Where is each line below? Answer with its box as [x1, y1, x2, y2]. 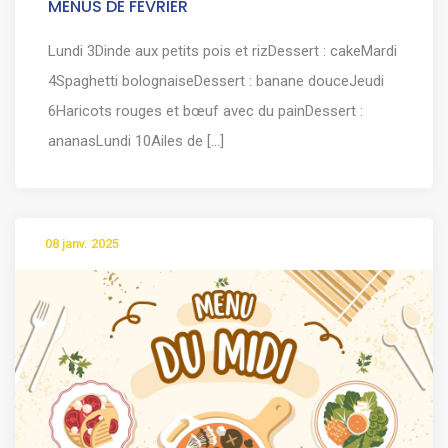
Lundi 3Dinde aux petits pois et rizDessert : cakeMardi [48, 41, 397, 60]
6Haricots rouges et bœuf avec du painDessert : [48, 101, 363, 120]
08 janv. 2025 [45, 236, 119, 252]
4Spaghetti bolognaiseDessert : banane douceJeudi [48, 71, 384, 90]
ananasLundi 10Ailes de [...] [48, 131, 224, 150]
